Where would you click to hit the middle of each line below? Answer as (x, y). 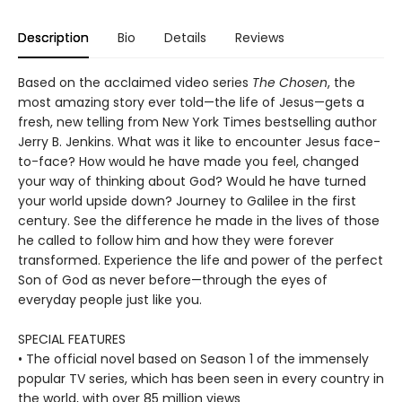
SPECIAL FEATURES (72, 339)
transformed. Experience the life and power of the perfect (201, 260)
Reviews (260, 38)
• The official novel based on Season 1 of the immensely (193, 359)
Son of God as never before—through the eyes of (173, 280)
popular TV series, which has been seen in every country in (201, 379)
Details (185, 38)
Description (53, 38)
